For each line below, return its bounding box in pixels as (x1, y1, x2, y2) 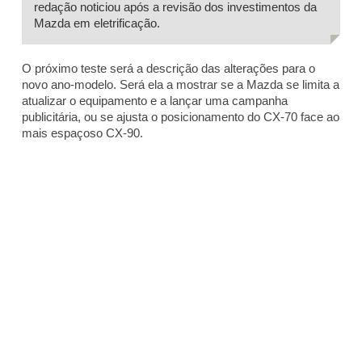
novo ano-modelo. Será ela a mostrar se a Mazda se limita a (22, 77, 339, 91)
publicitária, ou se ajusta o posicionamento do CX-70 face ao (22, 109, 339, 124)
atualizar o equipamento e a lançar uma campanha (22, 93, 288, 107)
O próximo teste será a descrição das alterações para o (22, 61, 315, 75)
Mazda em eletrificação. (34, 15, 160, 30)
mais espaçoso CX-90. (22, 125, 143, 140)
